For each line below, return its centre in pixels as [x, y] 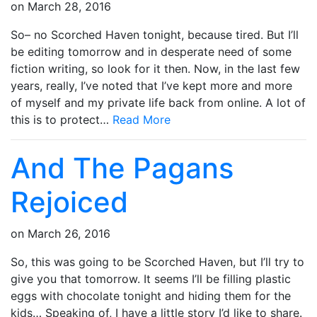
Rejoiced [69, 202]
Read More [142, 119]
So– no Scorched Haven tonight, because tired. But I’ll [155, 34]
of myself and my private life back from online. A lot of [158, 102]
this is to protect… [62, 119]
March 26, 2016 [69, 233]
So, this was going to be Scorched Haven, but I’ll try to [157, 261]
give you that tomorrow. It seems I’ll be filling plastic [151, 278]
